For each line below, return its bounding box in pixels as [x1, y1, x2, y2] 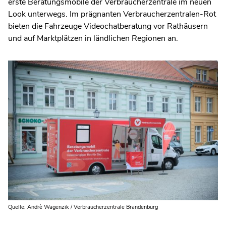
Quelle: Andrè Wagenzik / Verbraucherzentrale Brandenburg [8, 203, 158, 211]
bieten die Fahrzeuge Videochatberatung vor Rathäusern [8, 20, 208, 32]
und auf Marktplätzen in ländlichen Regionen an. [8, 32, 178, 44]
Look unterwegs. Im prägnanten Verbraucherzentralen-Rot [8, 8, 216, 20]
